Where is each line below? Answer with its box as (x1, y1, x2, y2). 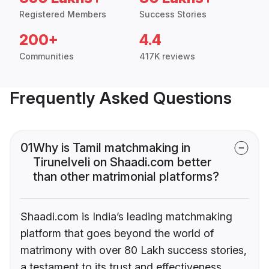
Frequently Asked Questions (10, 88, 232, 109)
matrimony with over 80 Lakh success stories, (20, 244, 247, 257)
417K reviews (139, 51, 195, 62)
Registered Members (19, 9, 106, 20)
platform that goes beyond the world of (20, 227, 214, 240)
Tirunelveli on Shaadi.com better (33, 155, 211, 170)
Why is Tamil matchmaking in (33, 141, 190, 156)
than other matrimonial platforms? (33, 169, 219, 184)
